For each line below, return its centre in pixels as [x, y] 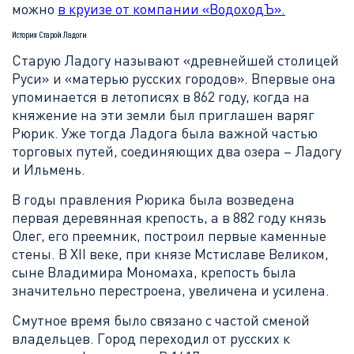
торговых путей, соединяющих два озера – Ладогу [177, 151]
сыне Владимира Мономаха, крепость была [154, 272]
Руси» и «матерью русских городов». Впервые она [174, 78]
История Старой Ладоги [49, 34]
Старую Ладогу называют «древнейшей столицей [175, 60]
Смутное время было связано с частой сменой [161, 320]
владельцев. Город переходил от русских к [151, 338]
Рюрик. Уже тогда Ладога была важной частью [165, 133]
